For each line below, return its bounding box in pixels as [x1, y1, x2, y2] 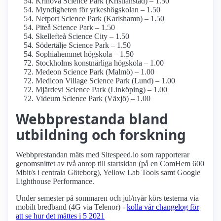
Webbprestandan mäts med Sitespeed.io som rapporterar [16, 150, 189, 159]
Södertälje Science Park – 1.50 [36, 41, 131, 50]
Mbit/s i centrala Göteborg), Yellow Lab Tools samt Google [16, 168, 200, 177]
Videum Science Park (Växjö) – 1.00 [36, 94, 150, 103]
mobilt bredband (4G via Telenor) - [16, 203, 127, 212]
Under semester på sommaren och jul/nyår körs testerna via [16, 194, 199, 203]
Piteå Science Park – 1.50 [36, 23, 115, 32]
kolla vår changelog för [127, 203, 199, 212]
